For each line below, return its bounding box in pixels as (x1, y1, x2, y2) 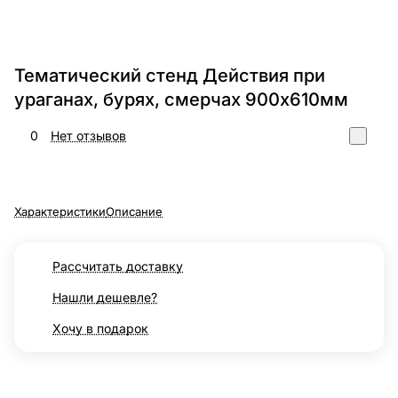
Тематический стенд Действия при (14, 65, 325, 87)
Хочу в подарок (52, 321, 148, 337)
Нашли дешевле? (52, 290, 157, 306)
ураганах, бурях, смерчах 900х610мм (14, 89, 348, 111)
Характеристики (14, 204, 106, 219)
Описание (106, 204, 163, 219)
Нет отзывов (51, 128, 126, 144)
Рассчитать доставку (52, 259, 183, 275)
